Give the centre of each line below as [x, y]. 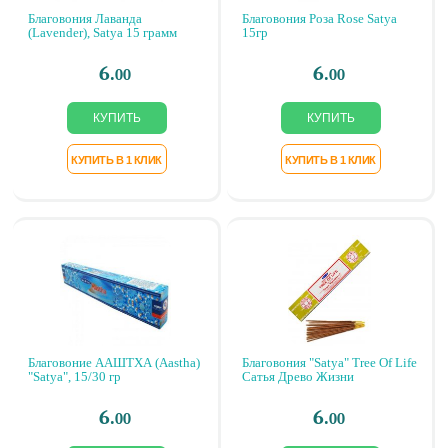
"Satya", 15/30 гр [74, 376]
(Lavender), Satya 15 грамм [102, 32]
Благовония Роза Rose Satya [319, 18]
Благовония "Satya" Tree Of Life [329, 362]
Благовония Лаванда [85, 18]
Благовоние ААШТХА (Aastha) [114, 362]
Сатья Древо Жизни [298, 376]
